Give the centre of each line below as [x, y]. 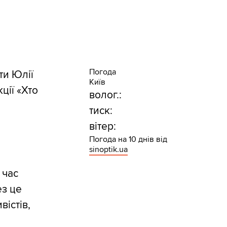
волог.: [105, 95]
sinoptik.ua [108, 149]
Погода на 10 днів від [128, 139]
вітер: [102, 126]
